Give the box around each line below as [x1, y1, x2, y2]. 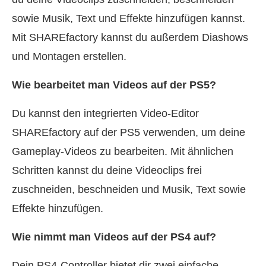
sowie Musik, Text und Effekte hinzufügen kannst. [12, 12, 245, 24]
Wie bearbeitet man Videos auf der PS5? [12, 78, 216, 91]
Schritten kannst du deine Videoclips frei [12, 164, 202, 176]
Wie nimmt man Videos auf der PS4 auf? [12, 230, 216, 243]
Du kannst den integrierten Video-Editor [12, 107, 199, 119]
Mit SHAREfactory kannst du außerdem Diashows [12, 31, 248, 43]
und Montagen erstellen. [12, 50, 126, 62]
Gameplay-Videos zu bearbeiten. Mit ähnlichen [12, 145, 233, 157]
